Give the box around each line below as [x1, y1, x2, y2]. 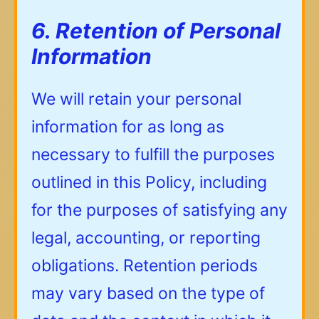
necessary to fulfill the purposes [31, 145, 275, 165]
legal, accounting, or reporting [31, 228, 261, 249]
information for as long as [31, 117, 224, 137]
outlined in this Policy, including [31, 172, 267, 193]
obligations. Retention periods [31, 256, 258, 276]
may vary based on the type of [31, 283, 265, 304]
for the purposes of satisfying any [31, 200, 288, 221]
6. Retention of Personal [31, 18, 281, 44]
